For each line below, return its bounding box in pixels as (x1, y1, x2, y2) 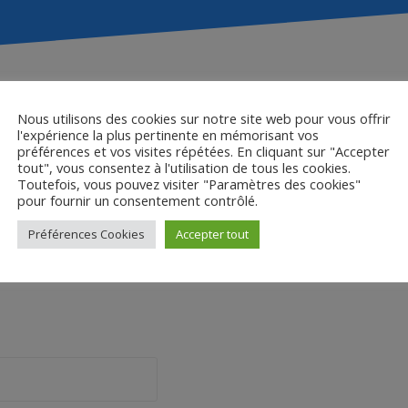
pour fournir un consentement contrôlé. (17, 190, 258, 209)
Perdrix (139, 117, 269, 170)
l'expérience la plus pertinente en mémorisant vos (17, 125, 319, 144)
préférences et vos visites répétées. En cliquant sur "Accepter (17, 141, 390, 160)
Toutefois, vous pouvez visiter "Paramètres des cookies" (17, 174, 361, 193)
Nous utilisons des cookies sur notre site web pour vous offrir (17, 108, 391, 127)
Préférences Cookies (28, 225, 145, 242)
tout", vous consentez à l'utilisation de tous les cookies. (17, 158, 351, 177)
